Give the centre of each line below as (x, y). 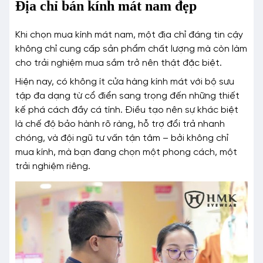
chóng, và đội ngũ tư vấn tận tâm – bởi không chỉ (122, 138)
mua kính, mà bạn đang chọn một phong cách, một (126, 152)
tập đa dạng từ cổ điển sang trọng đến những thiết (127, 96)
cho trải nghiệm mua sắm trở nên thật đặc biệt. (119, 63)
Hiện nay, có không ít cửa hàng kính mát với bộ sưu (125, 82)
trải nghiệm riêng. (53, 166)
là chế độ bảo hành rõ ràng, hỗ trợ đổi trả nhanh (120, 124)
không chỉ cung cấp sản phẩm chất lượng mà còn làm (131, 49)
